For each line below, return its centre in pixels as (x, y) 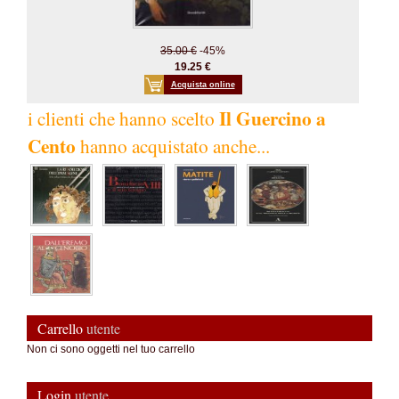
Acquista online (203, 85)
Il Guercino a (273, 118)
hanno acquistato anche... (173, 146)
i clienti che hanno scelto (123, 118)
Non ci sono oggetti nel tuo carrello (111, 349)
